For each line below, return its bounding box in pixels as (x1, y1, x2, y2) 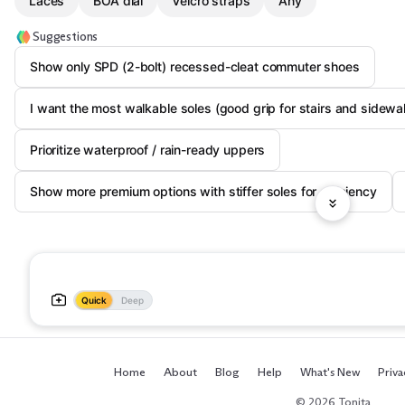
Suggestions (33, 29, 99, 44)
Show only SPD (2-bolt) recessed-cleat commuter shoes (30, 59, 360, 74)
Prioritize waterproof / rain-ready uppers (30, 142, 266, 157)
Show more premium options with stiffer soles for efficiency (30, 184, 377, 199)
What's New (300, 364, 360, 379)
